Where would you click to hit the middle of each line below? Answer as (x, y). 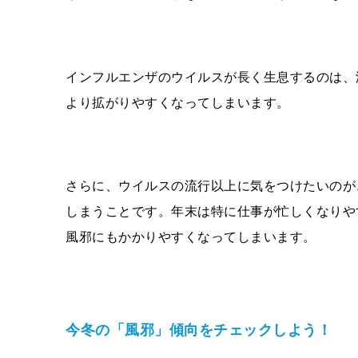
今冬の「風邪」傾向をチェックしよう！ (199, 330)
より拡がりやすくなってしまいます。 (178, 102)
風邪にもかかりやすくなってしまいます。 (191, 237)
